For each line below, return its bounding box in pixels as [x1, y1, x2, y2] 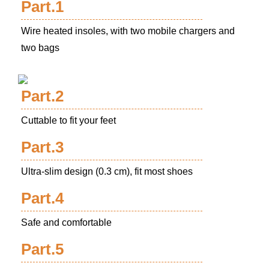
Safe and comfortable [21, 217, 112, 228]
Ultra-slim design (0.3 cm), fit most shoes [21, 166, 193, 177]
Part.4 [21, 189, 64, 207]
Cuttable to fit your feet [21, 115, 116, 125]
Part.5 [21, 240, 64, 258]
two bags [21, 42, 62, 53]
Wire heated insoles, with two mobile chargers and [21, 25, 235, 36]
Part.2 [21, 86, 64, 105]
